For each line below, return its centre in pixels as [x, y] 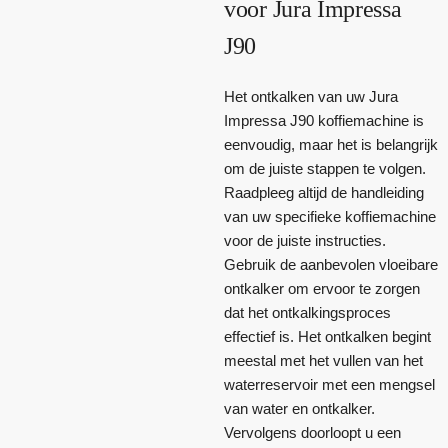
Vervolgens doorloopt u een [312, 433]
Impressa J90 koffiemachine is [324, 121]
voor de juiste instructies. [305, 241]
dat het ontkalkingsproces [307, 313]
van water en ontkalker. [299, 409]
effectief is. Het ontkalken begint [327, 337]
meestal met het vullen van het [323, 361]
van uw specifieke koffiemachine [330, 217]
